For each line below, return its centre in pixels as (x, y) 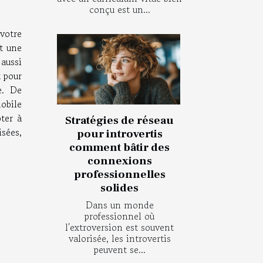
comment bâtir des (119, 147)
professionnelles (119, 174)
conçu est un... (119, 9)
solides (119, 188)
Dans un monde (119, 205)
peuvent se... (119, 249)
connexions (119, 161)
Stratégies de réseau (119, 120)
